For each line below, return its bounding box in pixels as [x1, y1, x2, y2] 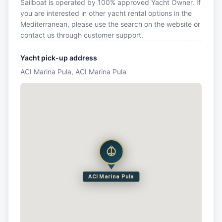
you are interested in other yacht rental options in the [20, 9, 192, 18]
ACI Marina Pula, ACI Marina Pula [20, 67, 126, 76]
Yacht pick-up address [20, 54, 97, 62]
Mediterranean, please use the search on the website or [20, 20, 200, 29]
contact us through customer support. [20, 31, 143, 40]
